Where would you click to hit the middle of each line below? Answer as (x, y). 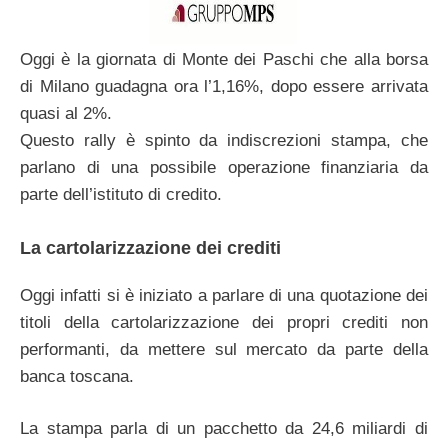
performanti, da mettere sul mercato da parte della (224, 349)
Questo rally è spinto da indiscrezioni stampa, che (224, 141)
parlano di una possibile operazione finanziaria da (224, 168)
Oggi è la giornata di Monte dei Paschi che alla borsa (224, 60)
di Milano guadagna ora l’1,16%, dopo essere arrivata (224, 87)
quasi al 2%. (66, 114)
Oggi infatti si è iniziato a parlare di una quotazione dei (224, 295)
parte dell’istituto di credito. (121, 195)
